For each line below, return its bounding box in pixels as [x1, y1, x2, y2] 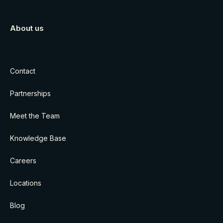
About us [10, 23, 44, 33]
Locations [10, 179, 41, 188]
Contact [10, 67, 35, 76]
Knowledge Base [10, 134, 66, 143]
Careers [10, 156, 36, 165]
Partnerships [10, 89, 51, 98]
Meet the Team [10, 111, 60, 120]
